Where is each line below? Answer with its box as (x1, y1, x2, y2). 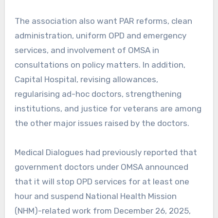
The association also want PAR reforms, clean (14, 16, 192, 26)
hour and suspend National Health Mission (14, 191, 177, 201)
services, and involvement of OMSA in (14, 45, 159, 55)
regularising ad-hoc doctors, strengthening (14, 89, 182, 99)
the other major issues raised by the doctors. (14, 118, 189, 128)
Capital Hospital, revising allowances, (14, 74, 158, 84)
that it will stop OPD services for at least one (14, 176, 189, 186)
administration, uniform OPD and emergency (14, 30, 186, 40)
